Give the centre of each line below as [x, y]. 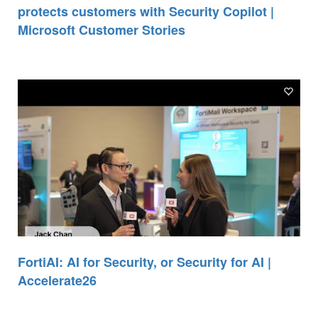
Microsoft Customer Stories [102, 30]
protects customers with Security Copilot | [146, 12]
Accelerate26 [57, 280]
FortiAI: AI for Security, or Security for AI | [144, 262]
